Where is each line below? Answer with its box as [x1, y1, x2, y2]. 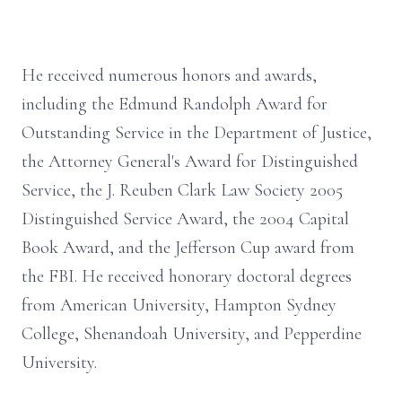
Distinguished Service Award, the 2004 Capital [22, 208, 349, 230]
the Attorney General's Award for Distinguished [22, 151, 358, 172]
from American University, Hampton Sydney [22, 294, 336, 316]
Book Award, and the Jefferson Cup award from [22, 237, 354, 258]
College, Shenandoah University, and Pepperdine [22, 323, 362, 345]
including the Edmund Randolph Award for [22, 93, 328, 115]
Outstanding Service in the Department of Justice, [22, 122, 371, 144]
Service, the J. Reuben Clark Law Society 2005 [22, 179, 343, 201]
